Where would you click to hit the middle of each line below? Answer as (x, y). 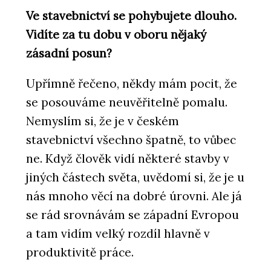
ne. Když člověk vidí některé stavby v (128, 159)
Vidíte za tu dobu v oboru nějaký (116, 35)
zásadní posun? (69, 54)
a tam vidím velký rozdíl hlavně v (118, 234)
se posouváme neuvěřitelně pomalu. (127, 103)
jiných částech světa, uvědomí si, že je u (135, 178)
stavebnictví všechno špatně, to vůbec (131, 140)
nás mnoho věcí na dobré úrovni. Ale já (134, 196)
